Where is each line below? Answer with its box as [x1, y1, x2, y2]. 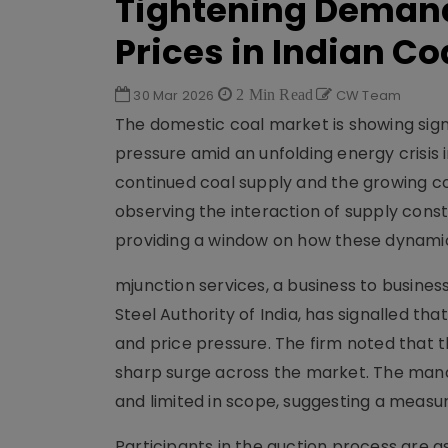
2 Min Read [232, 86, 314, 102]
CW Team [332, 86, 402, 105]
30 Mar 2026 [130, 86, 218, 105]
